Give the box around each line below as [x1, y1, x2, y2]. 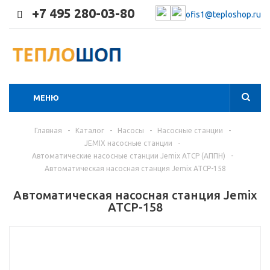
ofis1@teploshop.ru [186, 9, 261, 19]
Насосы [117, 127, 144, 134]
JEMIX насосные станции [84, 139, 172, 147]
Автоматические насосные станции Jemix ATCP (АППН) [31, 152, 225, 160]
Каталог [75, 127, 104, 134]
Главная [34, 127, 62, 134]
